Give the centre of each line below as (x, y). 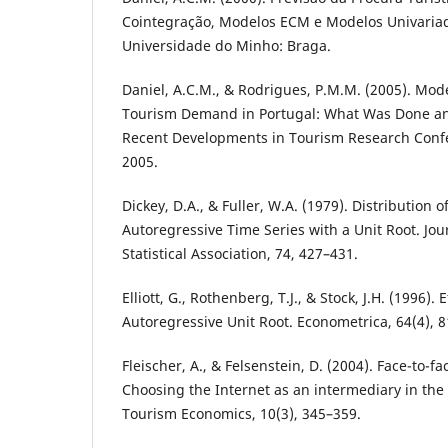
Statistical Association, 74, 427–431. (240, 254)
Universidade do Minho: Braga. (226, 46)
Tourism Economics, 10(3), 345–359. (241, 414)
